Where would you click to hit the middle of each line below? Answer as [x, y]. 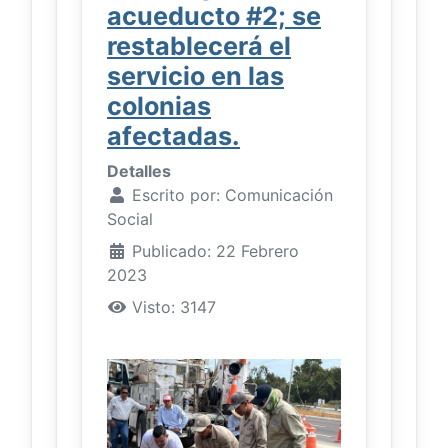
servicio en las [195, 76]
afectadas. [173, 136]
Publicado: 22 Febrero [215, 251]
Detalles [139, 171]
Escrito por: [176, 195]
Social [130, 219]
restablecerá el [199, 46]
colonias [159, 106]
